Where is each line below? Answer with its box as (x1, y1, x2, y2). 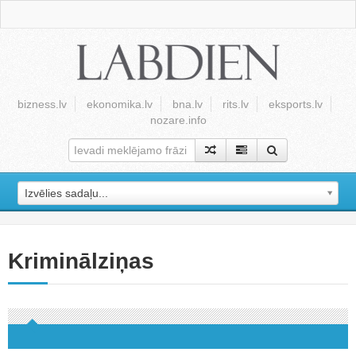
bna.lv (172, 98, 203, 110)
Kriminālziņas (8, 249, 154, 273)
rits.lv (222, 98, 249, 110)
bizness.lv (17, 98, 67, 110)
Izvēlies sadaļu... (25, 187, 109, 199)
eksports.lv (268, 98, 323, 110)
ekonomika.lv (86, 98, 153, 110)
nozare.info (149, 114, 207, 126)
